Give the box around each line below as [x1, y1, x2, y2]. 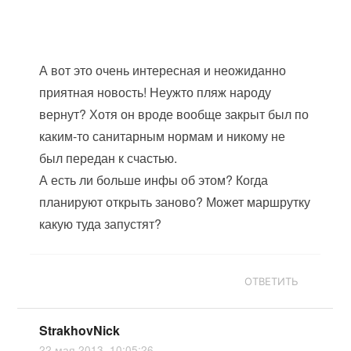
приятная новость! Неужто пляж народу [39, 83, 272, 101]
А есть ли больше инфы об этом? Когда [39, 171, 269, 189]
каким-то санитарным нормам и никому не [39, 127, 286, 145]
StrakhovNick [39, 321, 121, 339]
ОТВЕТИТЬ [244, 275, 299, 288]
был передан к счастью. [39, 149, 178, 167]
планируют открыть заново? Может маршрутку [39, 193, 311, 211]
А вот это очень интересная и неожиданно [39, 61, 287, 79]
